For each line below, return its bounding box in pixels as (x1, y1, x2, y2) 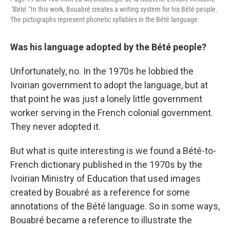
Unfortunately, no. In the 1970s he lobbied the (10, 66, 194, 77)
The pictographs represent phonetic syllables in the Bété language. (10, 15, 200, 24)
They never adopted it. (10, 121, 101, 132)
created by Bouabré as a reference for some (10, 187, 190, 198)
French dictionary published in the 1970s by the (10, 159, 202, 170)
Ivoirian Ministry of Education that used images (10, 173, 201, 184)
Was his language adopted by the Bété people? (10, 42, 206, 53)
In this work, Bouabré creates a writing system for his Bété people (31, 5, 216, 14)
